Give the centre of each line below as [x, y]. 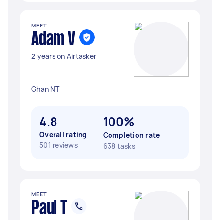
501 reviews [58, 145]
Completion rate [131, 135]
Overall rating [63, 134]
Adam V [53, 40]
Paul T [49, 209]
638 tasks [119, 146]
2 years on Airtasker [64, 56]
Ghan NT [45, 89]
